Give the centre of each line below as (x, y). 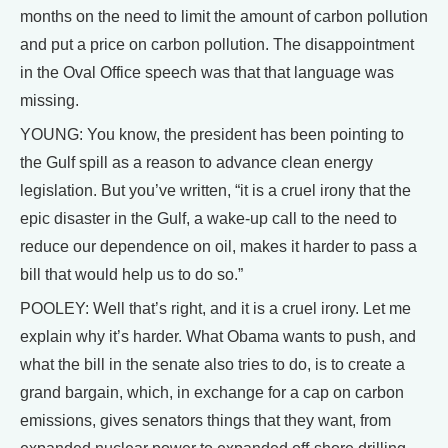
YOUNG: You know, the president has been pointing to (212, 134)
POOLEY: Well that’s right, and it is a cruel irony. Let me (215, 308)
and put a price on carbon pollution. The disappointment (217, 44)
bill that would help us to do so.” (131, 274)
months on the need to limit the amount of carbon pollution (224, 16)
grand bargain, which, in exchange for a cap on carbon (212, 392)
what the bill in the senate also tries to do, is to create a (212, 364)
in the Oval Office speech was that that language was (207, 72)
